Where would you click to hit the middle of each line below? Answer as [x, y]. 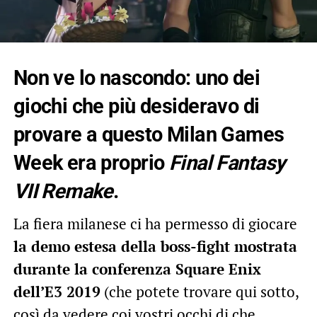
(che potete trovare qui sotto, [199, 291]
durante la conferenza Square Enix [137, 269]
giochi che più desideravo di [136, 106]
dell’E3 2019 [57, 291]
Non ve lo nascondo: [104, 77]
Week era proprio [91, 162]
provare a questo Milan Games [149, 134]
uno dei [228, 77]
